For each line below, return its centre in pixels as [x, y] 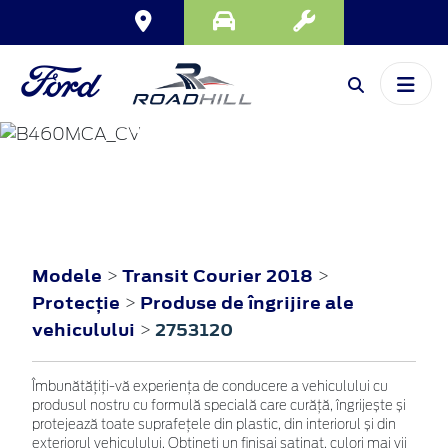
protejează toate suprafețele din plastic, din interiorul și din [214, 426]
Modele [67, 276]
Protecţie [78, 303]
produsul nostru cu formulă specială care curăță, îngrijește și [219, 407]
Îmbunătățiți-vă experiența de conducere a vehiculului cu [210, 388]
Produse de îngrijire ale [247, 303]
